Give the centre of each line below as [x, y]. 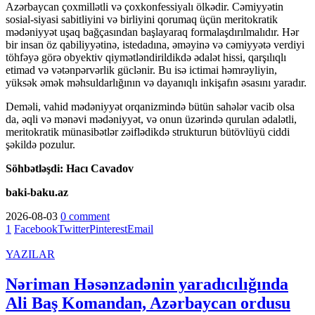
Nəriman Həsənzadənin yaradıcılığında [147, 284]
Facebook [36, 229]
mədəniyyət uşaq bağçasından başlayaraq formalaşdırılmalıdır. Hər [152, 32]
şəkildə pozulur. [40, 144]
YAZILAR [30, 254]
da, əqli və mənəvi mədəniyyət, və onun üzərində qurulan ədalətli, [151, 119]
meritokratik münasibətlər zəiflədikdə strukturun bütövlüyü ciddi [148, 131]
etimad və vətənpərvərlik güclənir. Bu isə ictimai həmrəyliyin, [141, 70]
